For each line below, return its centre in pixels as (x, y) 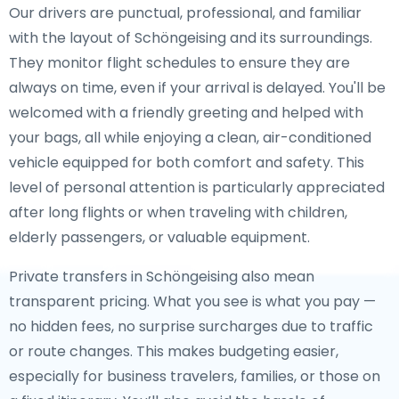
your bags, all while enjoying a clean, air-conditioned (190, 138)
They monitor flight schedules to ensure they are (179, 63)
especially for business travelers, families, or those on (195, 376)
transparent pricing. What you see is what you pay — (192, 301)
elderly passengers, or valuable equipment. (159, 237)
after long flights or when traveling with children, (178, 212)
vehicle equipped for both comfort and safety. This (187, 163)
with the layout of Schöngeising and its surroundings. (191, 38)
